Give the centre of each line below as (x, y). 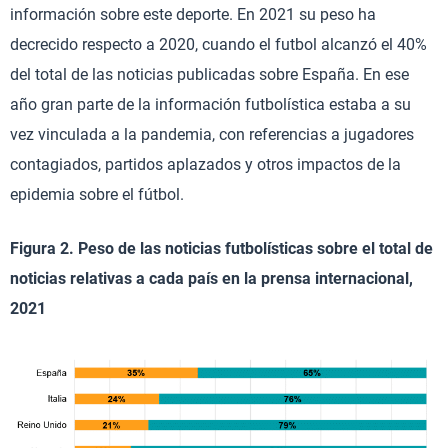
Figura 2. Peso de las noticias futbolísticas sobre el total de (221, 249)
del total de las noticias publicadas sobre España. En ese (209, 75)
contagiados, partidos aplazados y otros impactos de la (205, 165)
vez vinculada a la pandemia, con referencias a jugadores (212, 135)
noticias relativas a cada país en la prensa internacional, (211, 279)
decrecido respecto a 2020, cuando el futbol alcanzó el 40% (218, 45)
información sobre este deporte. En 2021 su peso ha (193, 15)
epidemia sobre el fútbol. (97, 195)
